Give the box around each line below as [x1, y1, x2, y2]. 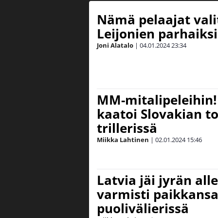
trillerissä [97, 119, 157, 137]
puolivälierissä [97, 200, 189, 217]
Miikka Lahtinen [97, 135, 149, 144]
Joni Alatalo [97, 41, 133, 50]
